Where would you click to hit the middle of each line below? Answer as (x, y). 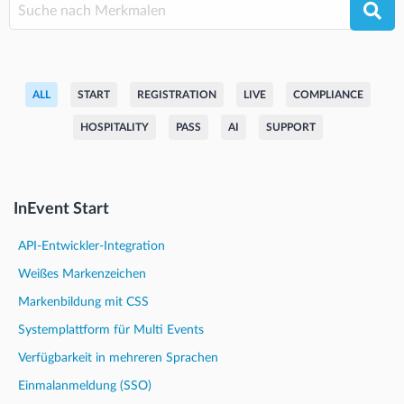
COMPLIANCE (328, 94)
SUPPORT (290, 127)
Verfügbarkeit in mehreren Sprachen (118, 358)
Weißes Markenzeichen (82, 274)
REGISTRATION (176, 94)
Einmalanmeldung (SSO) (85, 386)
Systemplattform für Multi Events (111, 330)
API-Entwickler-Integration (92, 246)
